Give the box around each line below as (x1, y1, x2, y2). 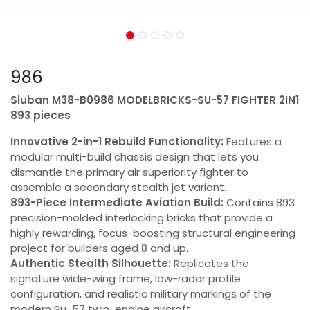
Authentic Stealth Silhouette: (10, 255, 171, 271)
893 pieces (10, 107, 71, 122)
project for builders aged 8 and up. (10, 240, 188, 255)
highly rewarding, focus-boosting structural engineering (10, 225, 295, 240)
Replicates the (171, 255, 249, 271)
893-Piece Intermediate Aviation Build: (10, 194, 224, 210)
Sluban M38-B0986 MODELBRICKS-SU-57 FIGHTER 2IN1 (10, 92, 299, 107)
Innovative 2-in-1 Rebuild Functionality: (10, 134, 224, 149)
